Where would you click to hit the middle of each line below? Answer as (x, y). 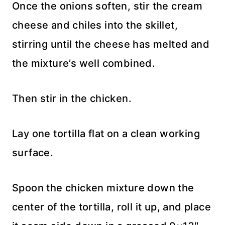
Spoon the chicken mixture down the (103, 188)
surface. (33, 152)
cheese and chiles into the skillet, (95, 25)
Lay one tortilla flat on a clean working (106, 133)
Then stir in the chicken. (72, 98)
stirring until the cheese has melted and (111, 44)
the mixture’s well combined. (84, 63)
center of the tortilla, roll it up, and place (111, 207)
